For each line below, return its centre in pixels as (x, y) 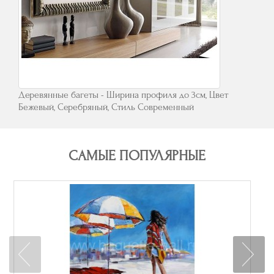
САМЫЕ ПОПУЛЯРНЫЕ (137, 156)
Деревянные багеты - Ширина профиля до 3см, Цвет (123, 95)
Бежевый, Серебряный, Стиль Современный (106, 107)
